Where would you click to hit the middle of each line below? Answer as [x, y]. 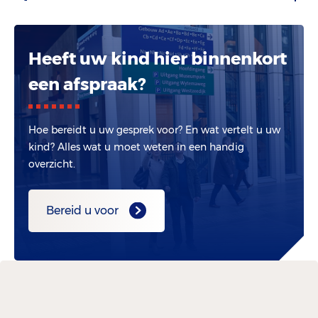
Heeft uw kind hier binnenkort [158, 59]
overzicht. [52, 164]
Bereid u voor [82, 211]
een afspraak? [87, 84]
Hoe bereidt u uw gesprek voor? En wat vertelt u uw [154, 130]
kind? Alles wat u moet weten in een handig [136, 147]
